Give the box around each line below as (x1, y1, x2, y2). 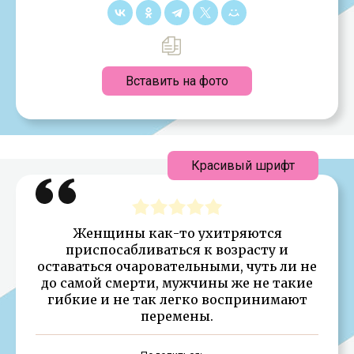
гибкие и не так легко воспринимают (47, 291, 307, 307)
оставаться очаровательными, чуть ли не (37, 258, 317, 274)
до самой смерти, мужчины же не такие (41, 274, 313, 291)
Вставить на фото (126, 73, 228, 88)
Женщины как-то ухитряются (72, 224, 282, 241)
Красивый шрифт (191, 157, 295, 173)
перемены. (141, 307, 213, 324)
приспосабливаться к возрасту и (66, 241, 288, 258)
